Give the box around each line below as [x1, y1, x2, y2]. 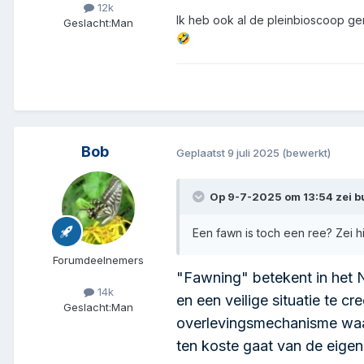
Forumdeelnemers [53, 253, 144, 267]
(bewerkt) [282, 145, 331, 159]
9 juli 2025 [227, 145, 279, 159]
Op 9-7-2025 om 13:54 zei [210, 190, 354, 204]
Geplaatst [176, 145, 227, 159]
